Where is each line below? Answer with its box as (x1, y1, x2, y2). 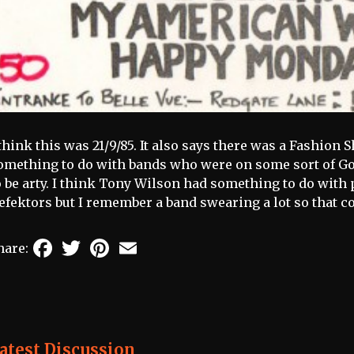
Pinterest (112, 234, 171, 250)
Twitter (84, 234, 132, 250)
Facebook (55, 234, 115, 250)
